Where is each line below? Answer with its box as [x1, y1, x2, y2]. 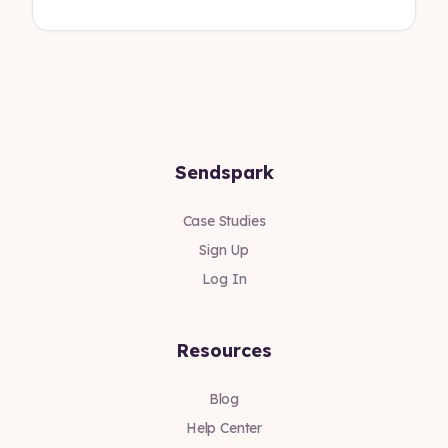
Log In [201, 270, 247, 288]
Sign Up [199, 241, 249, 259]
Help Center [185, 419, 263, 437]
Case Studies [182, 212, 266, 230]
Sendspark [174, 161, 274, 184]
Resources [176, 339, 272, 362]
